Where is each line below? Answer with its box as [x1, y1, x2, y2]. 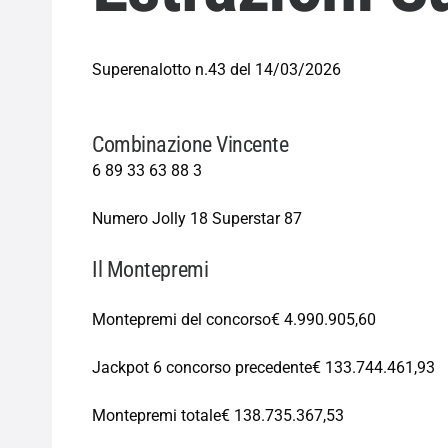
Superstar [212, 208, 280, 228]
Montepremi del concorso [92, 309, 271, 329]
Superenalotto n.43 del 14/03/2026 [92, 59, 341, 79]
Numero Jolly [92, 208, 186, 228]
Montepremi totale [92, 405, 221, 425]
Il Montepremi [92, 255, 209, 282]
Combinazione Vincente [92, 130, 289, 157]
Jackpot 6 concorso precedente [92, 357, 312, 377]
